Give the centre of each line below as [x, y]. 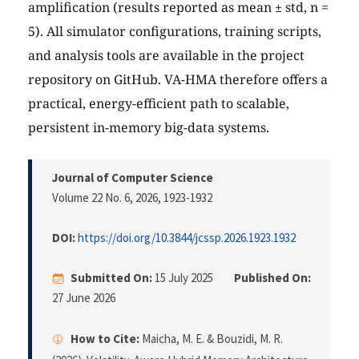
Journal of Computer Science [133, 178]
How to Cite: [105, 339]
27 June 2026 [84, 298]
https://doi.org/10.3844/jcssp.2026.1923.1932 [187, 238]
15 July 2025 [184, 278]
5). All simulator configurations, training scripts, [175, 32]
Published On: [272, 278]
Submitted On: [111, 278]
